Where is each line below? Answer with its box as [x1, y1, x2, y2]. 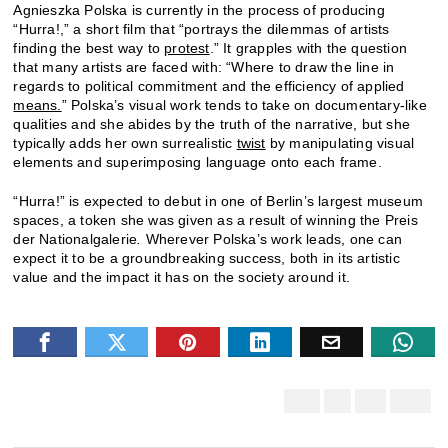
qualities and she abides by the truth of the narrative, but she [13, 116, 411, 133]
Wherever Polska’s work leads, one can [145, 231, 403, 248]
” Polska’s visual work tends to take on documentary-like [61, 97, 427, 114]
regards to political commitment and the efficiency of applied [13, 78, 405, 95]
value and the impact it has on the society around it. [13, 269, 355, 286]
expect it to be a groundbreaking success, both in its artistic [13, 250, 400, 267]
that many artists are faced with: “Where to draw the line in [13, 59, 395, 76]
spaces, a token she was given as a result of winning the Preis [13, 212, 418, 229]
